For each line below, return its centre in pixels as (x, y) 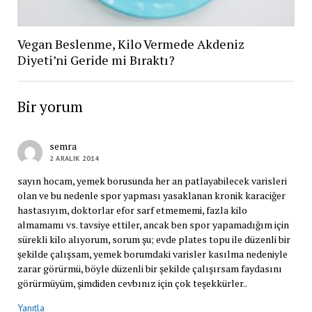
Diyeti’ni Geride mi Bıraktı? (96, 60)
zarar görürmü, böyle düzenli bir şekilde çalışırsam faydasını (149, 268)
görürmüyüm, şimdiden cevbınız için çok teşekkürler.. (132, 283)
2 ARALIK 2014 (74, 158)
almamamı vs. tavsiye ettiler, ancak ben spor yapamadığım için (153, 224)
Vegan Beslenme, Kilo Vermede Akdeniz (131, 44)
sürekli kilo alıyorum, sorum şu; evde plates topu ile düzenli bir (154, 239)
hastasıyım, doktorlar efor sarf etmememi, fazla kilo (132, 210)
